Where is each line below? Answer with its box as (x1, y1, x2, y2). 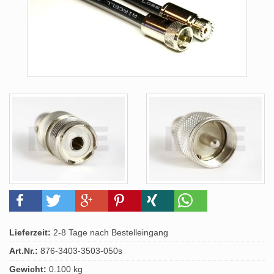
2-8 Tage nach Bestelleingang (51, 228, 168, 237)
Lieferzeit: (9, 228, 51, 237)
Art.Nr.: (9, 246, 38, 256)
